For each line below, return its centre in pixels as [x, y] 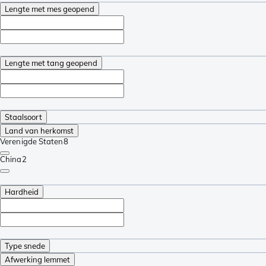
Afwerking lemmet [37, 259]
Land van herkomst [39, 130]
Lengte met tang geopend [51, 63]
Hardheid [22, 191]
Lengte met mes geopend [50, 9]
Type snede [25, 246]
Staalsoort [23, 117]
